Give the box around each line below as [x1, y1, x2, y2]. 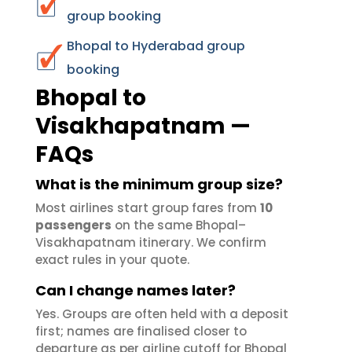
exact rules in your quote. [35, 251, 189, 268]
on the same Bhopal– [112, 217, 246, 233]
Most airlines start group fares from [35, 200, 260, 216]
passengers [35, 217, 112, 233]
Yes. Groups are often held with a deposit [35, 306, 288, 322]
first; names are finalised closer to [35, 323, 247, 339]
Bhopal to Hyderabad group [67, 37, 245, 55]
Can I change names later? [35, 280, 236, 300]
